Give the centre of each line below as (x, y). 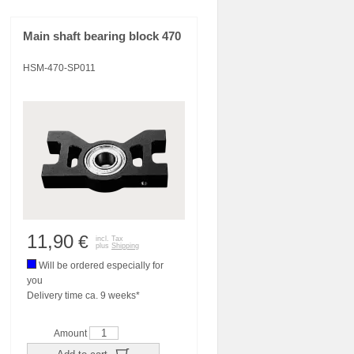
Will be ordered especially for (100, 265)
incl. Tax (109, 239)
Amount (72, 333)
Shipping (125, 246)
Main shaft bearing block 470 (102, 36)
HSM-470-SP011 (59, 68)
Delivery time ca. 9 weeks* (83, 296)
